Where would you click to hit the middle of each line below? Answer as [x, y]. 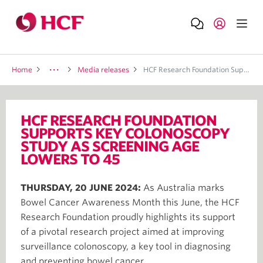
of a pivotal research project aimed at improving [122, 232]
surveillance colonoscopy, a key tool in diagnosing [126, 247]
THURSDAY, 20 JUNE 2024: [82, 188]
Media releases [103, 70]
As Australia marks [184, 188]
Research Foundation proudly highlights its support [128, 217]
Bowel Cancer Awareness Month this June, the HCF [130, 203]
